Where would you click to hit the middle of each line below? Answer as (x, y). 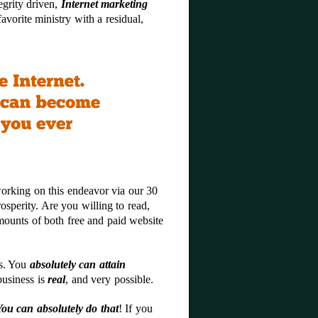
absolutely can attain (77, 264)
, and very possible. (109, 279)
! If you (135, 308)
